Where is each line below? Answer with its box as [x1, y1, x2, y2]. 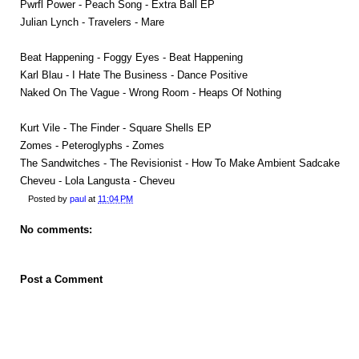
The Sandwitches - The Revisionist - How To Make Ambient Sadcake [20, 156, 340, 169]
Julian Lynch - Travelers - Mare [20, 15, 164, 28]
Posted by [28, 193, 70, 204]
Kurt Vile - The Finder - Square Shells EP [20, 121, 212, 134]
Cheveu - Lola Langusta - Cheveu [20, 174, 175, 187]
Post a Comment [20, 273, 103, 286]
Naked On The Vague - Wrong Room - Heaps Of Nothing [20, 86, 281, 99]
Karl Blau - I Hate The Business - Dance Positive [20, 68, 248, 81]
